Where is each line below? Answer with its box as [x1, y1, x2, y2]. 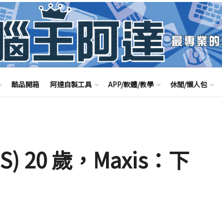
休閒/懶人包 [170, 79, 207, 89]
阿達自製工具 [50, 79, 92, 89]
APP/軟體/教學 [108, 79, 154, 89]
